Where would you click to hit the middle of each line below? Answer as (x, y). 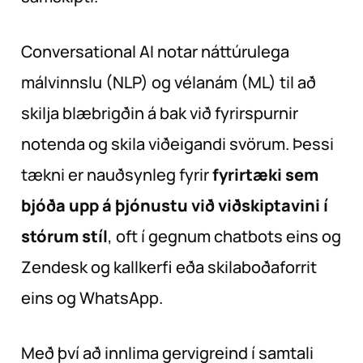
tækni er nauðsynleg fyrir (117, 174)
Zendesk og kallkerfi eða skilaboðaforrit (169, 267)
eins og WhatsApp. (92, 297)
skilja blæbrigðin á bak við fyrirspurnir (160, 113)
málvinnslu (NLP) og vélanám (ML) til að (169, 82)
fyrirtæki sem (265, 174)
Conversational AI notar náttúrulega (155, 51)
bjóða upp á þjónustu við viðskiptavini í (175, 205)
